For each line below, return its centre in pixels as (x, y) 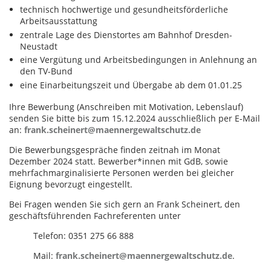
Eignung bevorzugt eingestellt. (71, 184)
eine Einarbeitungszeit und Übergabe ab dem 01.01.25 (131, 85)
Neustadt (38, 46)
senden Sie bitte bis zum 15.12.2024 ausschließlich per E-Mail (135, 118)
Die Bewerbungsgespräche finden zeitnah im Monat (115, 150)
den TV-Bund (46, 71)
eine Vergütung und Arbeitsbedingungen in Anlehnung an (138, 60)
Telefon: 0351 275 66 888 (83, 236)
